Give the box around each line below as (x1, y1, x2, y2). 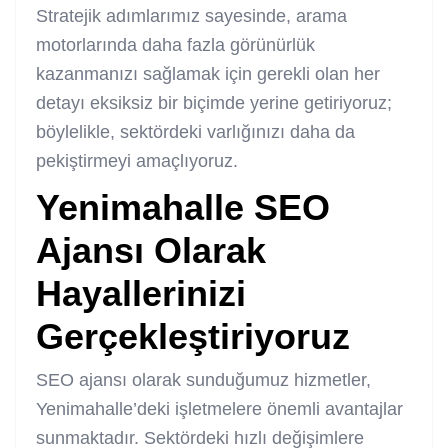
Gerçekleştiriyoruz (36, 315, 350, 357)
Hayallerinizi (36, 272, 246, 314)
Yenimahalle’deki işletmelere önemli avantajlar (36, 398, 403, 419)
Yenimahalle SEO (36, 186, 330, 228)
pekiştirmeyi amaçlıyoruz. (36, 150, 238, 171)
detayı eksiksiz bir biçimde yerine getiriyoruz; (36, 92, 392, 113)
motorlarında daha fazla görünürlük (36, 34, 315, 55)
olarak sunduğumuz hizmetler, (127, 369, 371, 390)
